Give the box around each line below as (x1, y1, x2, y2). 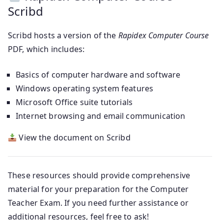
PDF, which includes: (8, 44, 85, 55)
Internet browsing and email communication (16, 110, 186, 122)
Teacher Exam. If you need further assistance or (8, 197, 189, 209)
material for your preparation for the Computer (8, 184, 189, 195)
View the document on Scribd (17, 132, 131, 143)
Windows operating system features (16, 83, 154, 94)
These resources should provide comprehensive (8, 170, 191, 181)
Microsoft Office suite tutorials (16, 97, 133, 108)
